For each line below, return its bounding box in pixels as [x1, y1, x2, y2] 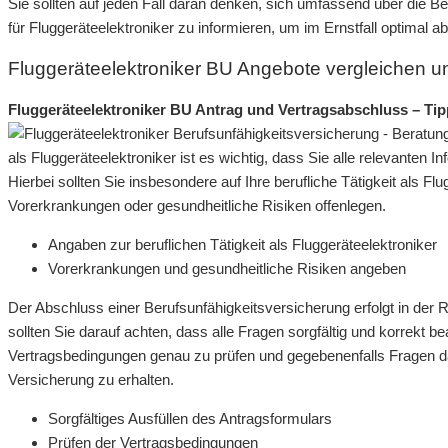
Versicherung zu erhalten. [8, 370, 174, 388]
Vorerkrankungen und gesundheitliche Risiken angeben [48, 259, 406, 277]
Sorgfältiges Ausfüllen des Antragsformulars [48, 409, 332, 427]
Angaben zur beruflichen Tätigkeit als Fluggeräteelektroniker [48, 235, 437, 253]
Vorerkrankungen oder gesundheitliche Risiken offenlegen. [8, 196, 386, 214]
